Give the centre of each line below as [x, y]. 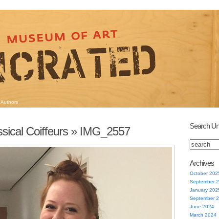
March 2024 [203, 215]
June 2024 [202, 207]
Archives [202, 163]
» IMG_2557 [99, 131]
